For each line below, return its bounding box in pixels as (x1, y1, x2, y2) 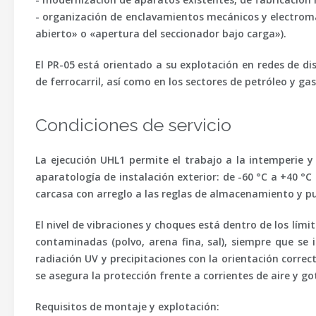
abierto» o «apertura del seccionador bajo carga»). (35, 27, 286, 40)
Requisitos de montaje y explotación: (35, 300, 219, 313)
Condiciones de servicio (35, 114, 231, 135)
